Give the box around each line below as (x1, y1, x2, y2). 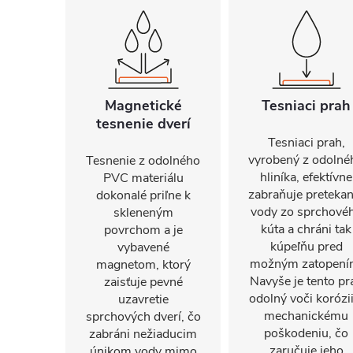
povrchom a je (103, 221, 183, 239)
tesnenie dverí (95, 114, 191, 133)
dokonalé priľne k (95, 187, 191, 204)
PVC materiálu (102, 169, 184, 187)
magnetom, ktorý (95, 256, 191, 273)
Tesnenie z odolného (86, 152, 200, 169)
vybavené (117, 239, 169, 256)
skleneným (113, 204, 173, 221)
